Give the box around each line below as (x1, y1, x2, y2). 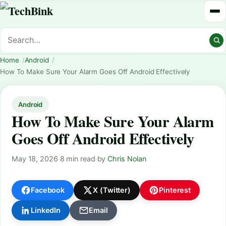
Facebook (31, 186, 65, 195)
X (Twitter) (93, 186, 131, 195)
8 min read (60, 154, 95, 163)
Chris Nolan (107, 154, 147, 163)
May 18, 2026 (12, 154, 58, 163)
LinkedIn (31, 206, 61, 215)
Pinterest (159, 186, 191, 195)
